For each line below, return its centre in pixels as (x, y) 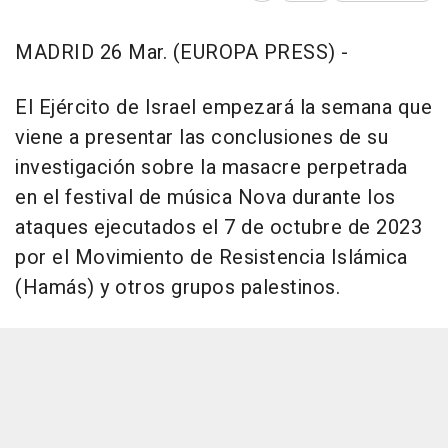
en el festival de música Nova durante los (205, 198)
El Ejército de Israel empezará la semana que (223, 108)
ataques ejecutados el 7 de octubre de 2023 (218, 228)
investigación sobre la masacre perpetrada (211, 168)
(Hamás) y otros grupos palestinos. (177, 288)
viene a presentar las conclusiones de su (201, 138)
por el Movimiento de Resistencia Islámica (211, 258)
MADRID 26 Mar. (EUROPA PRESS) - (182, 53)
